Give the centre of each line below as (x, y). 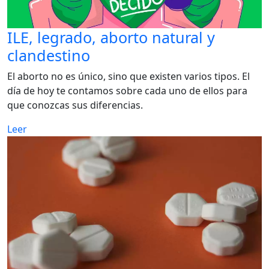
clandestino (49, 55)
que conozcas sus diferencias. (75, 105)
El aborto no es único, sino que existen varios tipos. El (128, 76)
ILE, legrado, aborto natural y (111, 37)
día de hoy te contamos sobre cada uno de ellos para (127, 90)
